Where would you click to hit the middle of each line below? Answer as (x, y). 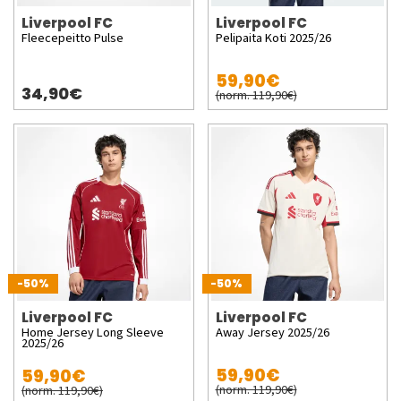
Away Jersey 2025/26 (272, 332)
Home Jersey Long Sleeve (93, 332)
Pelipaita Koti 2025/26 (273, 38)
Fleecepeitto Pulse (73, 38)
